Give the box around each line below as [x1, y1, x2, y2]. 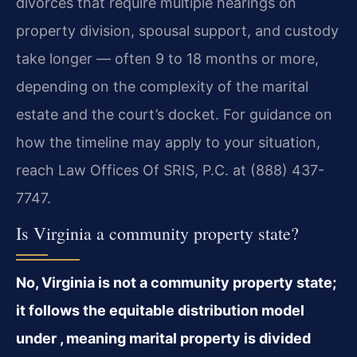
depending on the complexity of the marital [16, 77, 308, 95]
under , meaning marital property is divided [16, 330, 311, 347]
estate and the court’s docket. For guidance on [16, 105, 332, 123]
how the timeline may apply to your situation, [16, 133, 320, 151]
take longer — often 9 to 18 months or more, [16, 49, 319, 67]
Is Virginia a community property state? [16, 222, 299, 245]
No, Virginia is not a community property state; [16, 274, 336, 292]
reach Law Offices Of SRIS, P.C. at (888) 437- [16, 161, 324, 178]
